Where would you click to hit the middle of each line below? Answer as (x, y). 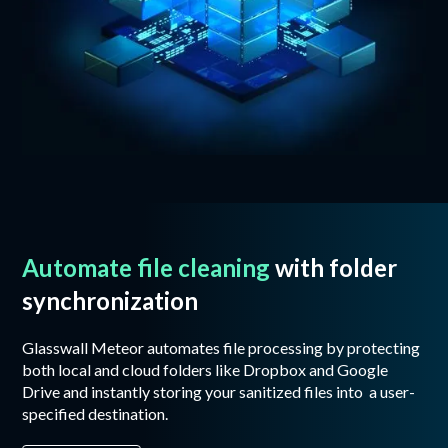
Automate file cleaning (146, 267)
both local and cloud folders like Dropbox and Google (205, 369)
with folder (334, 267)
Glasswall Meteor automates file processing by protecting (221, 347)
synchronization (110, 300)
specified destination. (95, 413)
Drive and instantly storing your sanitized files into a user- (219, 391)
